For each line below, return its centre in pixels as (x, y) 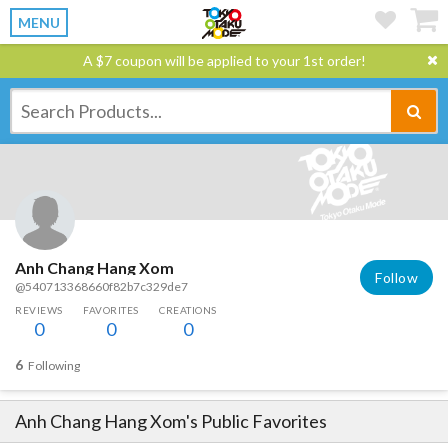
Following (54, 366)
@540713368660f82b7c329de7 (101, 287)
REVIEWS (39, 310)
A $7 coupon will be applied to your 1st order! (224, 60)
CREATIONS (188, 310)
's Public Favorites (256, 421)
